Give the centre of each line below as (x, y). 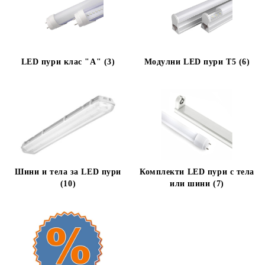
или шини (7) (197, 184)
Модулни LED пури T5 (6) (197, 62)
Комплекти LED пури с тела (197, 172)
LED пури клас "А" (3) (68, 62)
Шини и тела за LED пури (68, 172)
